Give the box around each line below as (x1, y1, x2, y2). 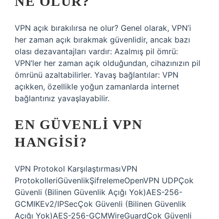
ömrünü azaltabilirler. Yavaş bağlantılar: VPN (15, 70, 178, 80)
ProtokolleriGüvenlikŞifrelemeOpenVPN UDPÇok (15, 175, 194, 185)
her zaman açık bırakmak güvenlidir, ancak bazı (15, 35, 190, 44)
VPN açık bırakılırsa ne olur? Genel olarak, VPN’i (15, 23, 191, 33)
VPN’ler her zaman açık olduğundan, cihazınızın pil (15, 58, 200, 68)
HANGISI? (15, 134, 87, 150)
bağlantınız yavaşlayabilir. (15, 93, 109, 103)
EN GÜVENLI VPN (15, 117, 142, 132)
